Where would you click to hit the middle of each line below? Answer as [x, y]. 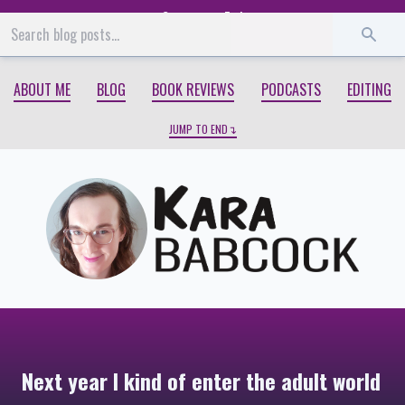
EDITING [370, 90]
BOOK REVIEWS [193, 90]
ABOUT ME [42, 90]
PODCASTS [291, 90]
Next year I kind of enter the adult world [201, 381]
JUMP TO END [198, 129]
